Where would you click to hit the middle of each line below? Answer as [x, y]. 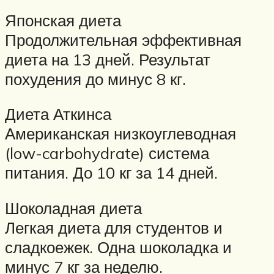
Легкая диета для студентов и [114, 227]
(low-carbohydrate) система [107, 153]
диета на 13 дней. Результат [108, 59]
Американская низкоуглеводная [120, 134]
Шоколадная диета [73, 208]
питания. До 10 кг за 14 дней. [111, 173]
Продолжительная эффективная [123, 39]
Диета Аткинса [58, 114]
